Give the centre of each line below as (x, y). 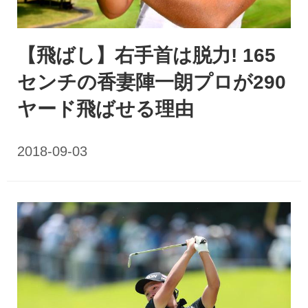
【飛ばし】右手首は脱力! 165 (146, 56)
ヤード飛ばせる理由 (106, 109)
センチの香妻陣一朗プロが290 (152, 82)
